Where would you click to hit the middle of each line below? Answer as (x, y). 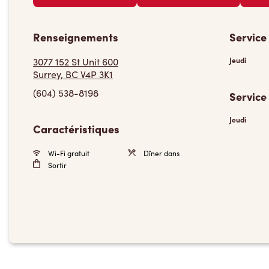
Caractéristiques (76, 129)
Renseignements (76, 37)
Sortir (56, 165)
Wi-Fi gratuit (68, 153)
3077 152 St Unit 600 (76, 62)
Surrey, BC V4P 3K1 (73, 74)
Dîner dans (160, 153)
